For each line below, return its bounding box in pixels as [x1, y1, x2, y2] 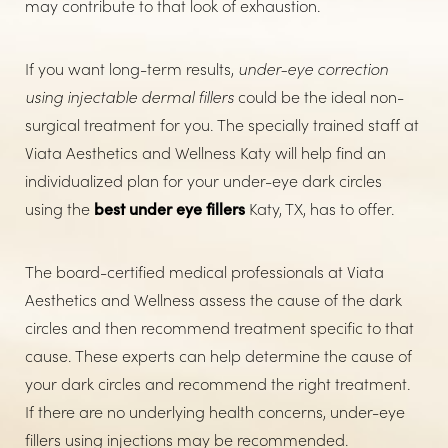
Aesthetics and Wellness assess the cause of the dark [25, 289, 402, 310]
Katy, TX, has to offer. [245, 198, 395, 219]
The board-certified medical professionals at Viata [25, 261, 384, 282]
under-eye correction [238, 58, 388, 79]
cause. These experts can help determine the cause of [25, 345, 412, 366]
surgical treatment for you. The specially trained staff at [25, 114, 419, 135]
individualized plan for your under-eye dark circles [25, 170, 382, 191]
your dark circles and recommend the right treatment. [25, 373, 411, 394]
